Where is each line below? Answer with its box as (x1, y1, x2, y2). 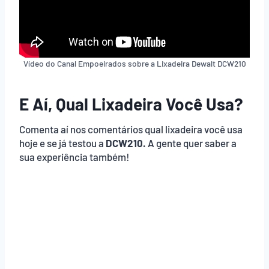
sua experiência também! (19, 151, 130, 163)
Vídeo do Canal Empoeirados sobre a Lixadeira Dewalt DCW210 (23, 58, 246, 69)
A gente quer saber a (146, 137, 237, 150)
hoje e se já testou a (19, 137, 106, 150)
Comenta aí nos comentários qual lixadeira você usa (19, 123, 243, 136)
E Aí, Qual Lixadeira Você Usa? (19, 94, 243, 115)
